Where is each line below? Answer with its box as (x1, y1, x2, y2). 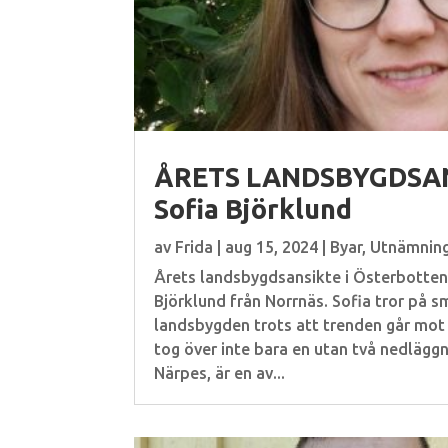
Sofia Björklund (154, 193, 353, 224)
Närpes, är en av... (154, 363, 286, 382)
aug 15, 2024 (225, 237, 319, 256)
